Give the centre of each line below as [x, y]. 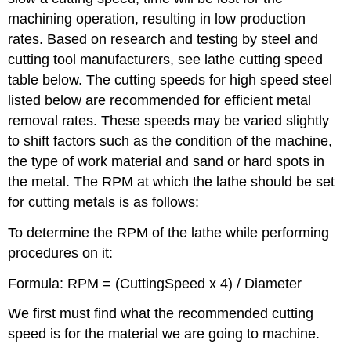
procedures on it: [61, 253]
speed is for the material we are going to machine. [164, 334]
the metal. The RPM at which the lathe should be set [172, 182]
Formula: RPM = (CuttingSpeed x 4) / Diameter [155, 283]
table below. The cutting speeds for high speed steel [170, 80]
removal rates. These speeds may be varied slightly [169, 121]
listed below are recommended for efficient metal [160, 101]
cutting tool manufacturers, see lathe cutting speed [166, 60]
